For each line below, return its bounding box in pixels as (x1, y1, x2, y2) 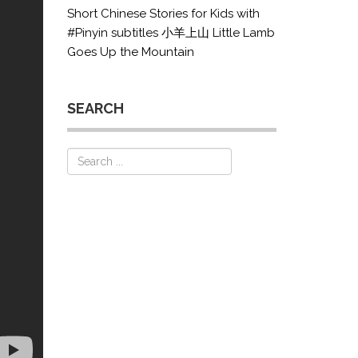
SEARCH (66, 100, 124, 117)
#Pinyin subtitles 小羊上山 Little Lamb (66, 26, 275, 40)
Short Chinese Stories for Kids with (66, 6, 260, 21)
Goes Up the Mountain (66, 45, 194, 59)
